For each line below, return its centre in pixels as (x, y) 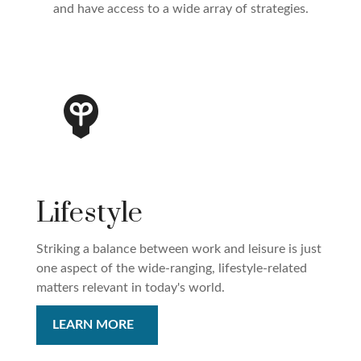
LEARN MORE (93, 325)
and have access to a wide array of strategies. (180, 9)
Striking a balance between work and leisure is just (179, 249)
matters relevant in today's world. (131, 288)
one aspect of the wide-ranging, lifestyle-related (172, 269)
